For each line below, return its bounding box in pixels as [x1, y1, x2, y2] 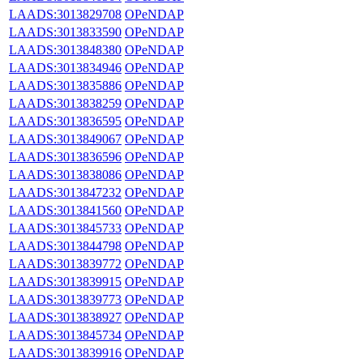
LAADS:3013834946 [9, 60, 122, 75]
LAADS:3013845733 [9, 220, 122, 235]
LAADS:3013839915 [9, 274, 122, 288]
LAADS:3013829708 [9, 6, 122, 21]
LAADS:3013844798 [9, 238, 122, 253]
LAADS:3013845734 [9, 327, 122, 342]
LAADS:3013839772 [9, 256, 122, 271]
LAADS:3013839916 [9, 345, 122, 360]
